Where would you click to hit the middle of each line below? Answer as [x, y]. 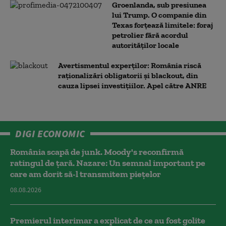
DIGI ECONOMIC [50, 133]
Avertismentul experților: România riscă [130, 65]
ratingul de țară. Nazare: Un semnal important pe [108, 163]
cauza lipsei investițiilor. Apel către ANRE [132, 85]
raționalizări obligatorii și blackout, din [128, 75]
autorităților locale [146, 45]
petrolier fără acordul [150, 35]
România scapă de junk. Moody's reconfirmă [97, 152]
